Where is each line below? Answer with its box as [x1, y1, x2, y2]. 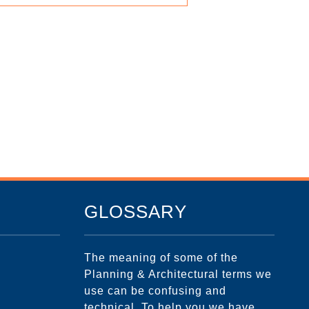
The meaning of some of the [84, 251, 238, 263]
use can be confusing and [84, 284, 226, 297]
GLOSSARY [84, 201, 187, 222]
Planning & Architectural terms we [84, 268, 272, 280]
